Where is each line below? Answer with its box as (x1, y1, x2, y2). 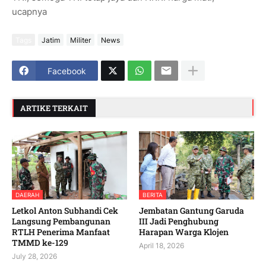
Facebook (47, 65, 86, 76)
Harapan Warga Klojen (139, 226, 229, 238)
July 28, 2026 (12, 252, 57, 261)
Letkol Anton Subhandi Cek (12, 205, 118, 217)
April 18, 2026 (139, 241, 184, 251)
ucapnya (12, 6, 47, 18)
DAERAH (15, 191, 39, 199)
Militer (70, 35, 91, 45)
